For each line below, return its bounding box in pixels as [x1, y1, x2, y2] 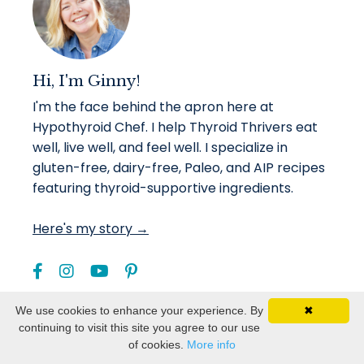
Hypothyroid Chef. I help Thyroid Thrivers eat [32, 117, 318, 136]
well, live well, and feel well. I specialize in [32, 137, 288, 157]
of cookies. [128, 338, 187, 351]
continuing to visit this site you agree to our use [19, 321, 260, 334]
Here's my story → [32, 219, 149, 238]
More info [187, 338, 236, 351]
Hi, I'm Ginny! [32, 71, 141, 90]
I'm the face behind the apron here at [32, 97, 274, 116]
